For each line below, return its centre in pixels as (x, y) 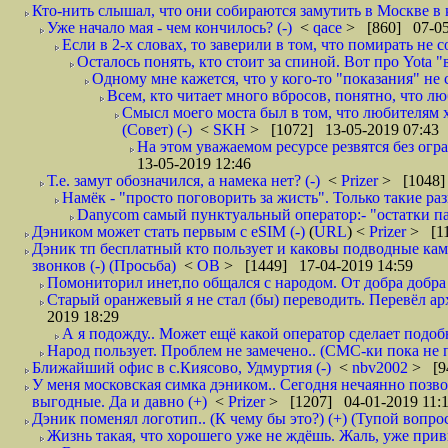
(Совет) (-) (157, 129)
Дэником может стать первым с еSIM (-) (168, 231)
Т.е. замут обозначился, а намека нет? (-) (183, 180)
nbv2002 (382, 367)
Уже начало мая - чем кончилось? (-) (169, 27)
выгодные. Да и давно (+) (119, 401)
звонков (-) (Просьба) (104, 265)
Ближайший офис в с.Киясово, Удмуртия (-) (181, 367)
